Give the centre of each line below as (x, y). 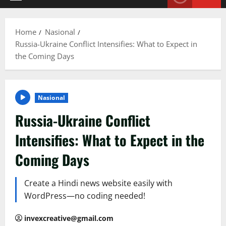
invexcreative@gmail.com (69, 218)
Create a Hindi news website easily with (98, 183)
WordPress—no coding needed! (85, 196)
